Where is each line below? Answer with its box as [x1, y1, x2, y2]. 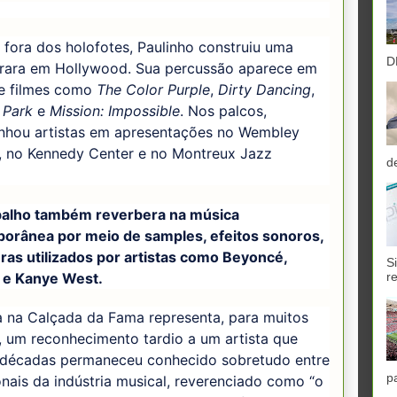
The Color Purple [97, 80, 210, 98]
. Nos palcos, [180, 101, 267, 120]
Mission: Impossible [50, 101, 180, 120]
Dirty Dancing [218, 80, 311, 98]
